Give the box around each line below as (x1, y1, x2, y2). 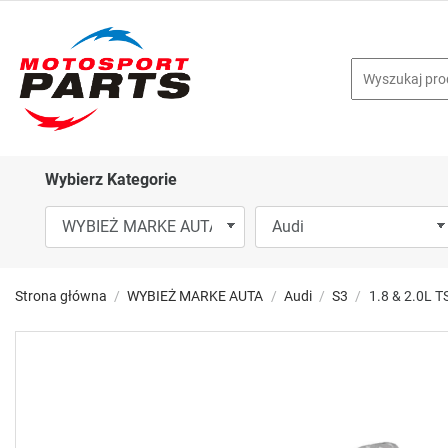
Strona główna (15, 288, 107, 305)
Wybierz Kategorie (45, 170, 177, 190)
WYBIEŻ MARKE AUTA (127, 288, 264, 305)
